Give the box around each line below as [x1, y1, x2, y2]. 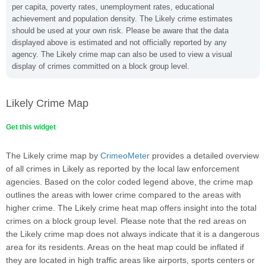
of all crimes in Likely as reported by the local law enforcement [6, 164, 239, 173]
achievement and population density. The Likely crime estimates [12, 14, 233, 23]
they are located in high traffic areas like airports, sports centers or [6, 255, 255, 265]
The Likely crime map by [6, 151, 100, 160]
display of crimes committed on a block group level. [12, 62, 189, 71]
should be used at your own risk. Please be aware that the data [12, 26, 229, 35]
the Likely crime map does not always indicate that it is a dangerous [6, 229, 259, 239]
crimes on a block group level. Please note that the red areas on [6, 216, 246, 226]
